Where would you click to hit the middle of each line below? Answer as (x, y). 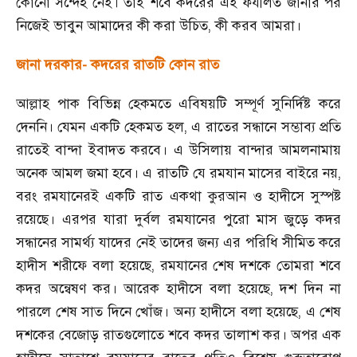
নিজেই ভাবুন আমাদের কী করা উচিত (112, 25)
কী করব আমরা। (258, 25)
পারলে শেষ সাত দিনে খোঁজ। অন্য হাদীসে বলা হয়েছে (157, 312)
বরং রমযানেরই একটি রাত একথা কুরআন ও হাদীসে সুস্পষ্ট (178, 196)
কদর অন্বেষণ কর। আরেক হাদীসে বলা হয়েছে (143, 288)
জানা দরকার (49, 65)
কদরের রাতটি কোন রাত (155, 65)
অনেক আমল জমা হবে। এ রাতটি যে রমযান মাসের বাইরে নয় (177, 173)
